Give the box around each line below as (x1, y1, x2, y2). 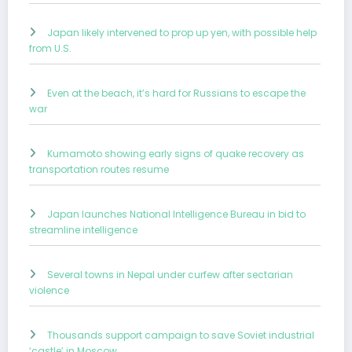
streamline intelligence (29, 223, 137, 237)
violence (29, 284, 69, 298)
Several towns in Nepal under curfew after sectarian (47, 268, 293, 282)
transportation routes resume (29, 163, 169, 177)
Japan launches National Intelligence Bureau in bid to (47, 207, 306, 222)
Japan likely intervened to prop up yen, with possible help (47, 26, 317, 40)
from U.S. (29, 42, 71, 56)
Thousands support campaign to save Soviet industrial (47, 328, 314, 343)
